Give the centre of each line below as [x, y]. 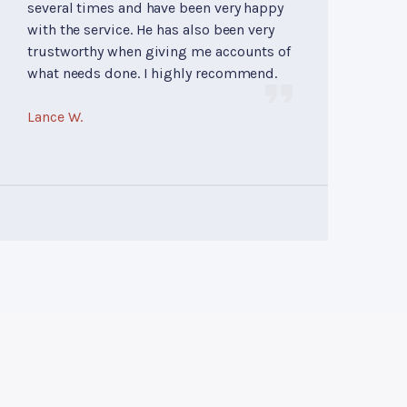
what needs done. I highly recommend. [153, 73]
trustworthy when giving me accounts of [159, 51]
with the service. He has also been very [151, 29]
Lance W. [55, 116]
